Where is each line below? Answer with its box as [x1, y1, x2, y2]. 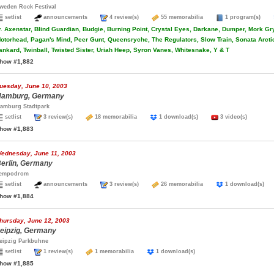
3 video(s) [218, 114, 247, 120]
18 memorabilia [93, 114, 150, 120]
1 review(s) [42, 248, 86, 254]
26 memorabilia [159, 181, 216, 187]
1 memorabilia [93, 248, 147, 254]
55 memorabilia [159, 14, 216, 20]
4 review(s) [108, 14, 152, 20]
